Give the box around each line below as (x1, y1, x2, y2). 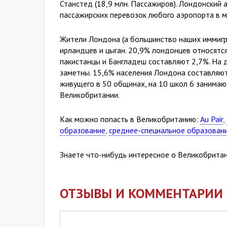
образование (60, 125, 105, 135)
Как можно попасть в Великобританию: (60, 114, 200, 124)
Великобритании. (60, 90, 120, 100)
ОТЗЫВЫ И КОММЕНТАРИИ (60, 185, 223, 202)
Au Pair (200, 114, 223, 124)
